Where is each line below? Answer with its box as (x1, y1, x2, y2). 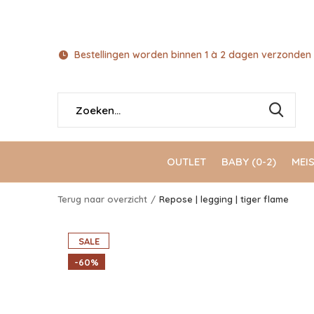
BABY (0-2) (221, 154, 276, 168)
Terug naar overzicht (57, 193, 147, 205)
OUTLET (167, 154, 206, 168)
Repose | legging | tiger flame (159, 193, 289, 205)
